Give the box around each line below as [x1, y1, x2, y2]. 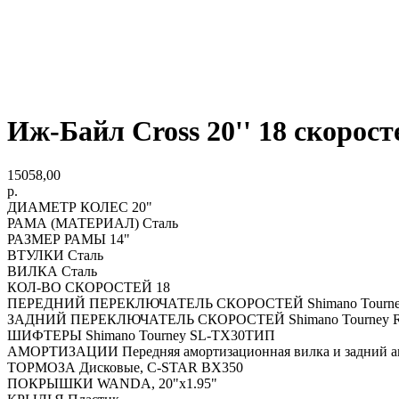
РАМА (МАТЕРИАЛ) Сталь [7, 215, 178, 231]
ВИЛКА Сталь [7, 263, 97, 279]
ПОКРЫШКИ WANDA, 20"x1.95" [7, 375, 217, 391]
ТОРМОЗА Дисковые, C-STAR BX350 [7, 359, 243, 375]
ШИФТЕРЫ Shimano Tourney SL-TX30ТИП [7, 327, 275, 343]
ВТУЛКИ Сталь [7, 247, 103, 263]
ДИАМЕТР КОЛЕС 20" [7, 199, 152, 215]
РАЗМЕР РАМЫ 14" [7, 231, 130, 247]
